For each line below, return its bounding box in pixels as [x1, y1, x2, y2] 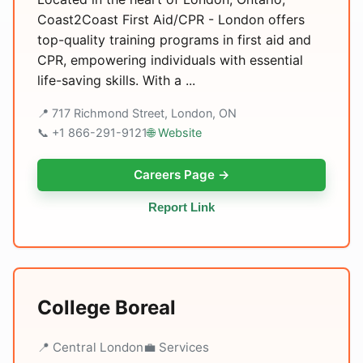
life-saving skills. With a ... [37, 72, 195, 88]
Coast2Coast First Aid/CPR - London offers [37, 11, 305, 28]
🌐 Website [147, 126, 202, 139]
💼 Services [143, 340, 209, 355]
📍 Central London [37, 340, 143, 355]
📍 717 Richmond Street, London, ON [37, 106, 237, 120]
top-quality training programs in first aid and [37, 32, 311, 48]
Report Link [148, 200, 215, 214]
